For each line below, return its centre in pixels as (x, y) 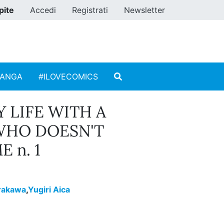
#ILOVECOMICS (68, 77)
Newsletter (144, 10)
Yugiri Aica (49, 190)
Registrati (90, 10)
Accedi (43, 10)
